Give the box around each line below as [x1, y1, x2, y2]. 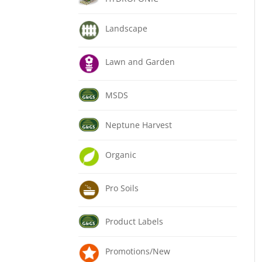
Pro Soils [105, 182, 139, 194]
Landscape [105, 23, 148, 34]
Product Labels [105, 216, 164, 227]
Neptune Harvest [105, 119, 173, 130]
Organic [105, 149, 137, 160]
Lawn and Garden [105, 56, 175, 67]
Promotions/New [105, 246, 171, 257]
